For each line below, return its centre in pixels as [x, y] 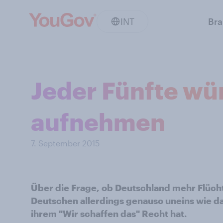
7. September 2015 [65, 143]
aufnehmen [98, 121]
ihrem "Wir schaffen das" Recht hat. [109, 214]
